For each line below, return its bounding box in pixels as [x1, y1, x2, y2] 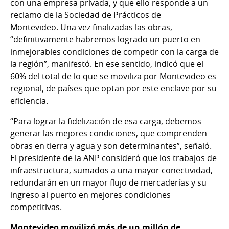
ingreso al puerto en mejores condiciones [10, 189, 171, 200]
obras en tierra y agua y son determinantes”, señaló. [10, 140, 212, 151]
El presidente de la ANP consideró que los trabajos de [10, 152, 217, 164]
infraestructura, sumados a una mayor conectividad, [10, 164, 213, 176]
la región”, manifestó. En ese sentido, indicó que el [10, 58, 203, 70]
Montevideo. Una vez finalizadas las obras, [10, 21, 172, 33]
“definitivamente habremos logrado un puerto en [10, 33, 200, 45]
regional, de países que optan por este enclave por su [10, 82, 217, 94]
